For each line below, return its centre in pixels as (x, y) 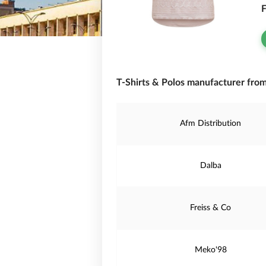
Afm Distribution (211, 123)
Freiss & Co (211, 208)
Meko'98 (210, 250)
